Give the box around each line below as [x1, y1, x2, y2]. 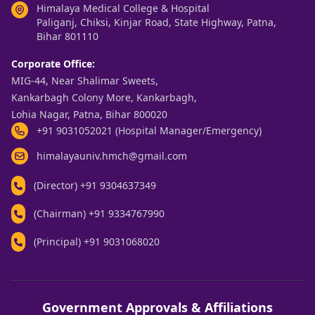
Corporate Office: [11, 57, 95, 70]
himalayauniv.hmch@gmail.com [37, 149, 187, 162]
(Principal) [34, 235, 84, 248]
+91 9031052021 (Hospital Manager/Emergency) [37, 124, 262, 137]
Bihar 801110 [37, 30, 98, 43]
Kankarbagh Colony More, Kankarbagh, [11, 91, 197, 104]
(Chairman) [34, 207, 89, 220]
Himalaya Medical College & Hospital [37, 1, 210, 15]
